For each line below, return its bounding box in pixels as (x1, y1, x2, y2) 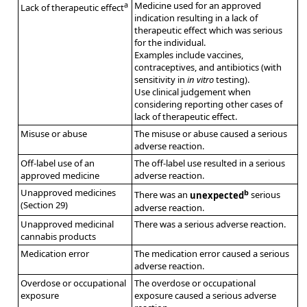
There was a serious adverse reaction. (134, 218, 286, 231)
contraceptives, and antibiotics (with (134, 61, 282, 74)
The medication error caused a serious (134, 247, 290, 260)
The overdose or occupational (134, 277, 256, 290)
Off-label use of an (21, 157, 95, 170)
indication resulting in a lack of (134, 12, 258, 25)
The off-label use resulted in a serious (134, 157, 286, 170)
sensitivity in (134, 73, 188, 86)
